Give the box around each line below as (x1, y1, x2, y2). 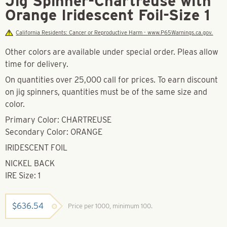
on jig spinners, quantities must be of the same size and (5, 87, 207, 97)
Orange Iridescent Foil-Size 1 (5, 5, 210, 24)
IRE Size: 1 (5, 170, 41, 180)
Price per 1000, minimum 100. (68, 202, 153, 210)
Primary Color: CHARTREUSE (5, 115, 113, 125)
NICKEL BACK (5, 158, 55, 168)
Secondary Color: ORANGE (5, 127, 102, 137)
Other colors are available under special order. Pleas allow (5, 47, 218, 57)
